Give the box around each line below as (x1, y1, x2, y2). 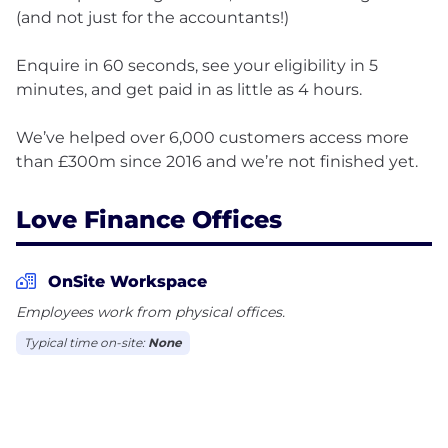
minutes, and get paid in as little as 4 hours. (16, 79, 362, 99)
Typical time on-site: (24, 334, 148, 350)
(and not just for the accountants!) (16, 7, 289, 27)
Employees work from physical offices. (16, 302, 285, 321)
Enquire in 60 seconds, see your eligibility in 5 (16, 55, 378, 75)
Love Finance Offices (16, 204, 282, 234)
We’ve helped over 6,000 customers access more (16, 127, 409, 147)
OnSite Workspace (48, 271, 207, 291)
